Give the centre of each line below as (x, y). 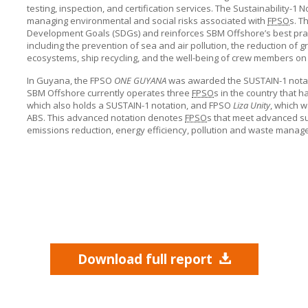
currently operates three (139, 93)
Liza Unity (252, 105)
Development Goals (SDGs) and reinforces (117, 33)
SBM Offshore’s (239, 33)
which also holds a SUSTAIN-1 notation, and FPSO (130, 105)
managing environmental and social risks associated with (147, 21)
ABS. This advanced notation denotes (106, 118)
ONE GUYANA (140, 80)
